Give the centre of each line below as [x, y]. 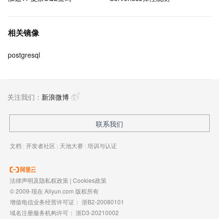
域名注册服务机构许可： [43, 212]
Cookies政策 [90, 180]
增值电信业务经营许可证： [46, 202]
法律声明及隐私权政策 [39, 180]
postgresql [24, 55]
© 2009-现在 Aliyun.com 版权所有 [54, 191]
